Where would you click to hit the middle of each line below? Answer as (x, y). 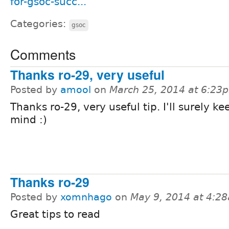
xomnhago (86, 197)
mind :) (29, 119)
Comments (43, 54)
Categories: (40, 24)
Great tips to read (55, 214)
